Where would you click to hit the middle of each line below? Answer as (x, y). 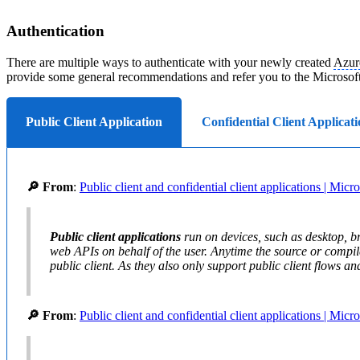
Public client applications (115, 236)
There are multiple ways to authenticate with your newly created (170, 62)
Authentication (57, 31)
